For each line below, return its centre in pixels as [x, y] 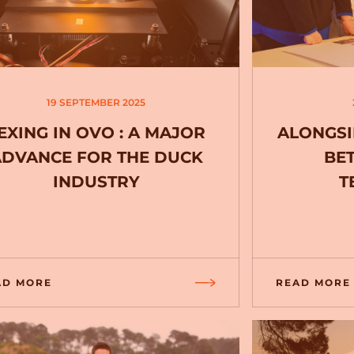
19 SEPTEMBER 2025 [96, 102]
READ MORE [314, 282]
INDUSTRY [96, 182]
